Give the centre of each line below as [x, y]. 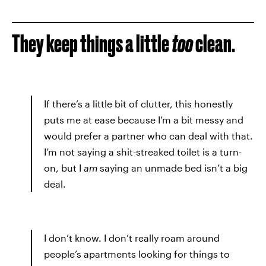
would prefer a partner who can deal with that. [148, 135]
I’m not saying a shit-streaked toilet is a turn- [143, 151]
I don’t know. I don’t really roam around [132, 237]
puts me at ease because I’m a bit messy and [144, 119]
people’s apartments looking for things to [137, 254]
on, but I [64, 167]
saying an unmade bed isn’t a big [172, 167]
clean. [215, 43]
